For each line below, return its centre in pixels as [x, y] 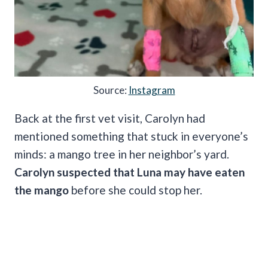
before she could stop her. [135, 190]
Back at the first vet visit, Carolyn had [110, 118]
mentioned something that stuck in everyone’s [131, 136]
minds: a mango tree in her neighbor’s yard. [122, 154]
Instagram [152, 90]
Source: [111, 90]
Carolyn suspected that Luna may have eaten [130, 172]
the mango [42, 190]
